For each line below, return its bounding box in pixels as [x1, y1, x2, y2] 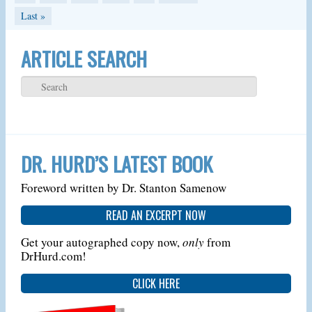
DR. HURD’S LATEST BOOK [20, 148, 212, 178]
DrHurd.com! [20, 247, 86, 264]
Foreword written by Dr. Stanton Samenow [20, 179, 226, 196]
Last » [20, 9, 45, 22]
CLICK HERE [132, 274, 180, 292]
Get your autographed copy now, [20, 233, 182, 250]
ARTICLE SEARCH [20, 43, 147, 73]
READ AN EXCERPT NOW [105, 206, 206, 224]
